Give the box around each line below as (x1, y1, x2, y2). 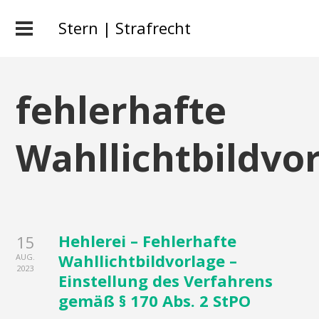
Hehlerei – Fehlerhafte (58, 230, 237, 251)
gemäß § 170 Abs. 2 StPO (58, 290, 251, 311)
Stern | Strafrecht (58, 17, 191, 38)
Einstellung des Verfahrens (58, 270, 273, 291)
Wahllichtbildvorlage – (58, 250, 238, 271)
